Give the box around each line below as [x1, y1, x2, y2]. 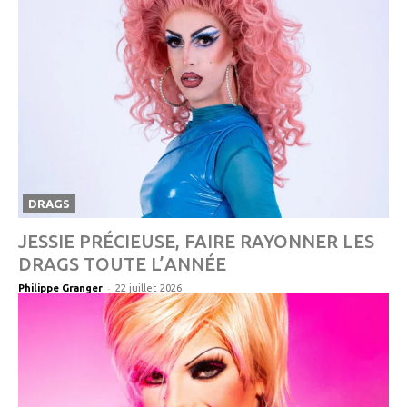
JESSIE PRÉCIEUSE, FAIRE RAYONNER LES [18, 231, 374, 252]
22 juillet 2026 [115, 283, 182, 293]
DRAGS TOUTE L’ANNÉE [18, 253, 231, 274]
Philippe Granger [18, 283, 103, 293]
